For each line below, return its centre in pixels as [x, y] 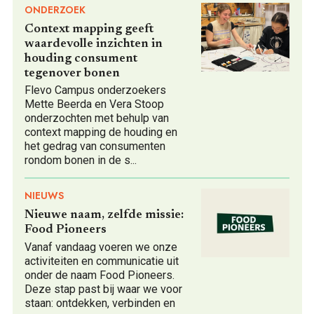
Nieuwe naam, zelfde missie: [104, 216]
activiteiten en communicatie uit [102, 261]
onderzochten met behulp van [97, 118]
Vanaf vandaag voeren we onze [101, 247]
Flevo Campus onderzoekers [95, 90]
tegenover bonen [72, 73]
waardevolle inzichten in [94, 44]
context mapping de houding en [101, 132]
